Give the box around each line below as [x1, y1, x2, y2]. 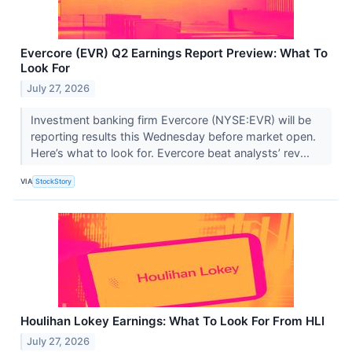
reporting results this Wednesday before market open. [30, 130, 316, 144]
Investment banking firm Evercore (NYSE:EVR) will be [30, 113, 311, 127]
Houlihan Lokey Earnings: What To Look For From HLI [20, 313, 324, 329]
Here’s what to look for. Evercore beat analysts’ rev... [30, 146, 313, 160]
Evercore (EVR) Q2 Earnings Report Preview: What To [20, 46, 328, 61]
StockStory [35, 176, 72, 185]
